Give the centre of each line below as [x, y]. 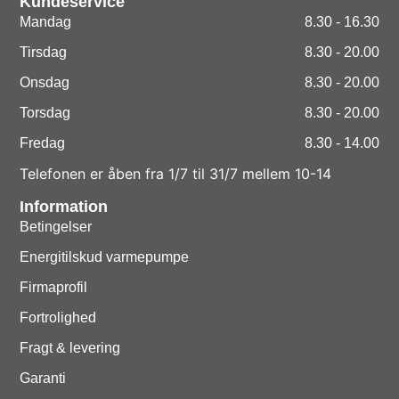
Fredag [43, 143]
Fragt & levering [70, 347]
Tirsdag [44, 53]
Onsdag [45, 83]
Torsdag [45, 113]
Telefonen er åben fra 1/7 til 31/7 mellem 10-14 [176, 174]
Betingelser [56, 226]
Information [64, 206]
